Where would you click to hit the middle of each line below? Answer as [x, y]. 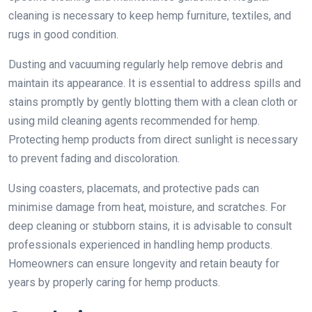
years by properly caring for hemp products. [114, 282]
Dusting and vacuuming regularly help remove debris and [146, 64]
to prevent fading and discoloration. [95, 158]
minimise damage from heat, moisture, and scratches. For [147, 207]
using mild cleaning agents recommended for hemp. [134, 120]
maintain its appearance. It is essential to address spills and [155, 83]
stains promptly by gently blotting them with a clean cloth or [153, 102]
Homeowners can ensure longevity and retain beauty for [144, 263]
